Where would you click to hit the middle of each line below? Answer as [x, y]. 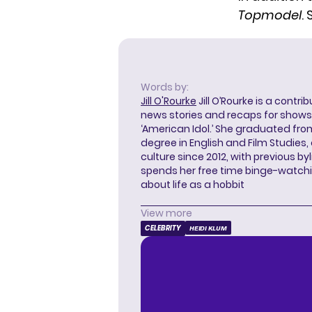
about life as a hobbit [193, 185]
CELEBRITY [163, 228]
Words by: [165, 87]
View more [166, 213]
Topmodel [270, 15]
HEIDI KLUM [208, 228]
